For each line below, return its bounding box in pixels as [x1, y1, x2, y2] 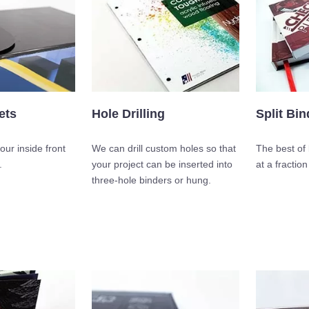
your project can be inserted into [92, 159, 232, 170]
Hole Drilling [92, 107, 165, 121]
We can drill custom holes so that [92, 143, 236, 154]
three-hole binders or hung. [92, 175, 211, 186]
